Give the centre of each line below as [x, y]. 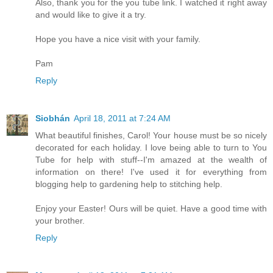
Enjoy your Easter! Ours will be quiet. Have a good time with [151, 209]
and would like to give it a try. [91, 15]
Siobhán [53, 119]
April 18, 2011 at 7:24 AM [122, 119]
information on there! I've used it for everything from [151, 172]
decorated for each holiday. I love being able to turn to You [151, 148]
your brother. [60, 221]
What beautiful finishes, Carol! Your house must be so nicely [151, 136]
